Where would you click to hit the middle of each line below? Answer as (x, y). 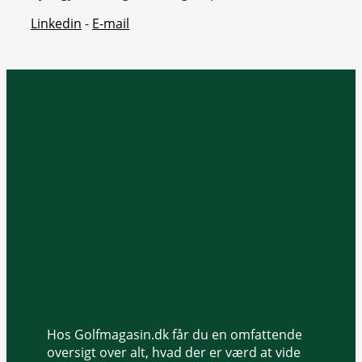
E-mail (111, 23)
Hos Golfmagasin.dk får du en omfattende (175, 334)
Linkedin (56, 23)
